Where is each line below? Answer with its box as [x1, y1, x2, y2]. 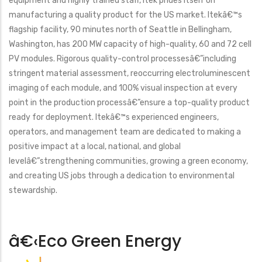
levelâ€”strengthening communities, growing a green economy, [9, 156, 248, 166]
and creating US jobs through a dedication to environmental [9, 171, 235, 181]
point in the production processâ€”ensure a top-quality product [9, 98, 250, 108]
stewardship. [9, 185, 57, 195]
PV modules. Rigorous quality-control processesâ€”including [9, 54, 236, 64]
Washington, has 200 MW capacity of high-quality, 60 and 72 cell [9, 39, 251, 49]
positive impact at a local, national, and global [9, 142, 181, 151]
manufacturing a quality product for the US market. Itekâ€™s [9, 10, 242, 20]
